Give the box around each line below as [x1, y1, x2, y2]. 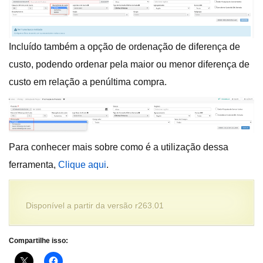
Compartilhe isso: [9, 236, 68, 245]
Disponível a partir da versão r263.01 [26, 200, 164, 210]
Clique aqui [58, 159, 106, 170]
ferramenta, [9, 159, 58, 170]
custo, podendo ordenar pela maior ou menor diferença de [9, 59, 249, 69]
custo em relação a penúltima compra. [9, 76, 167, 87]
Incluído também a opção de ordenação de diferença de [9, 41, 240, 52]
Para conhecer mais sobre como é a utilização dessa [9, 141, 228, 152]
